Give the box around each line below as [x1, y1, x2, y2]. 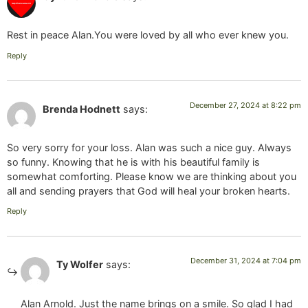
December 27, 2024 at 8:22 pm [190, 100, 301, 110]
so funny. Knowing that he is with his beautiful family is [7, 155, 260, 168]
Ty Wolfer [56, 258, 103, 271]
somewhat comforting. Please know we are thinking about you [7, 170, 296, 182]
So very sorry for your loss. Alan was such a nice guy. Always [7, 141, 291, 153]
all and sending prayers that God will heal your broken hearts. [7, 184, 290, 197]
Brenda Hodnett [43, 102, 120, 115]
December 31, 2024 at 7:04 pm [190, 256, 301, 266]
